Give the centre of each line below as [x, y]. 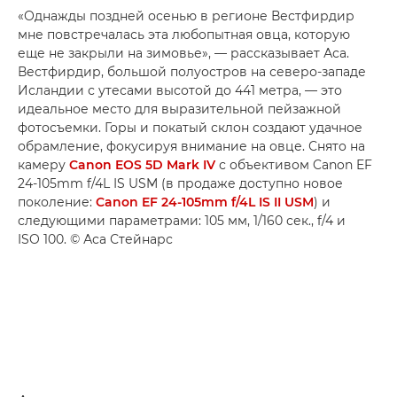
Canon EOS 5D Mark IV [142, 165]
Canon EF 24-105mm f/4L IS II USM [205, 202]
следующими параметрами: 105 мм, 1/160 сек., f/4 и [182, 221]
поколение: [57, 202]
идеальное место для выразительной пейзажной [179, 109]
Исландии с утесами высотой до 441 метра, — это [180, 90]
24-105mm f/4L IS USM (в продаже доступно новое [180, 183]
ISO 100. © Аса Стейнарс [95, 239]
